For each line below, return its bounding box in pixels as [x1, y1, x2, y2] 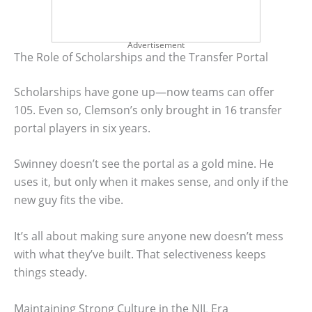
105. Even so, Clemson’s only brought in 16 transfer [14, 102, 282, 118]
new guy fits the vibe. [14, 192, 123, 208]
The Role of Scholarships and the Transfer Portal [14, 49, 268, 65]
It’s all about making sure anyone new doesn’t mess [14, 228, 283, 244]
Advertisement [127, 38, 185, 51]
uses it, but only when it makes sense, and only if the [14, 174, 288, 190]
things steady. [14, 264, 87, 280]
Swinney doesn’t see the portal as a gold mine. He [14, 156, 274, 172]
